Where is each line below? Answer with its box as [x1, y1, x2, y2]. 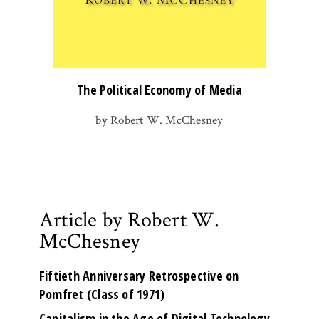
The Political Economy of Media [77, 80, 242, 98]
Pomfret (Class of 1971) [39, 285, 165, 303]
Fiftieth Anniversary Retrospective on [39, 266, 239, 284]
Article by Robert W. [39, 206, 220, 234]
